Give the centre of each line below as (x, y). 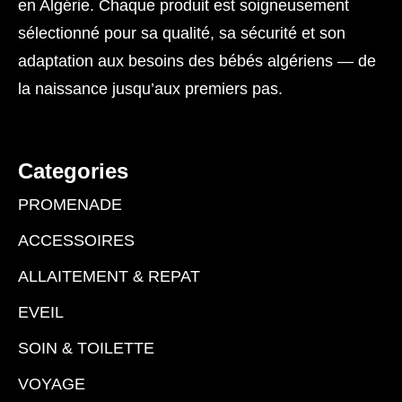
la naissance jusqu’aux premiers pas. (150, 89)
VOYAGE (52, 384)
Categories (73, 170)
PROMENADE (70, 204)
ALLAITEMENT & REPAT (109, 276)
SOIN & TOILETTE (86, 348)
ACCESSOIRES (76, 240)
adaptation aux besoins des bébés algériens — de (197, 61)
